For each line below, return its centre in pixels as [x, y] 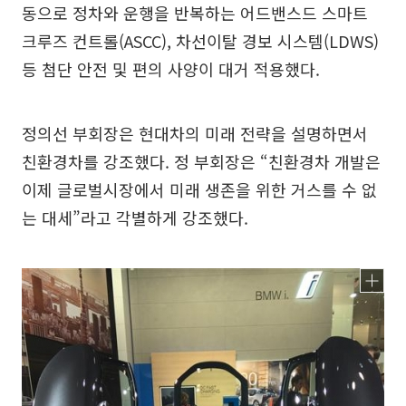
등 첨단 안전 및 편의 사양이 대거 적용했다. [171, 69]
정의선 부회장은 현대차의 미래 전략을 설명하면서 [195, 134]
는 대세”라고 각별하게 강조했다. [135, 218]
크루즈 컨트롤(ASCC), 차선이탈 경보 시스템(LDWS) [200, 41]
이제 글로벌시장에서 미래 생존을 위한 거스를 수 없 [199, 190]
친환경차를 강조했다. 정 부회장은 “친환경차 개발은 [201, 162]
